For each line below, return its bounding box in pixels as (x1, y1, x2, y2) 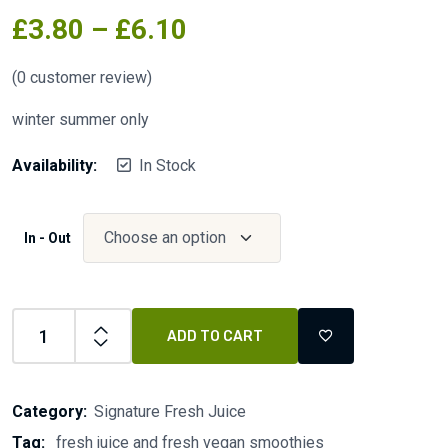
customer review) (26, 68, 152, 88)
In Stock (139, 156, 196, 176)
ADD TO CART (167, 327, 263, 345)
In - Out (24, 230, 71, 247)
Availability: (12, 156, 97, 176)
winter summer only (12, 110, 149, 130)
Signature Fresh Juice (94, 402, 246, 422)
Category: (12, 402, 87, 422)
